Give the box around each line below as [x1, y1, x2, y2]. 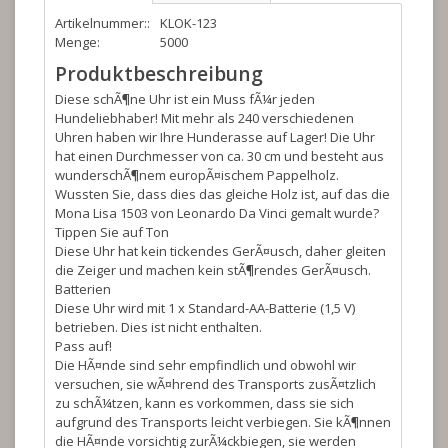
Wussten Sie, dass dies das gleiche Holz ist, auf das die [55, 185, 390, 203]
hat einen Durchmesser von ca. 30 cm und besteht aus [55, 147, 384, 165]
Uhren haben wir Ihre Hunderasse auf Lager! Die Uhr [55, 128, 375, 146]
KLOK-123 [160, 14, 217, 32]
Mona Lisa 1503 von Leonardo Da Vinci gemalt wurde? [55, 204, 379, 222]
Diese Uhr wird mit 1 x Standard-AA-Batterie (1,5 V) [55, 299, 355, 317]
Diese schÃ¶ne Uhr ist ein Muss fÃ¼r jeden [55, 90, 315, 108]
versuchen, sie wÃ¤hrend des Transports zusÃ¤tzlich [55, 375, 376, 393]
